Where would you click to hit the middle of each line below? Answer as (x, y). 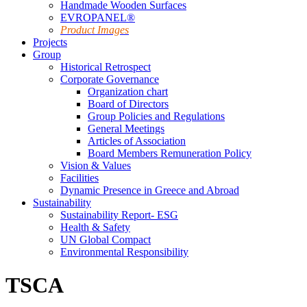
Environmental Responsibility (124, 252)
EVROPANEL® (98, 17)
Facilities (79, 178)
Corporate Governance (110, 79)
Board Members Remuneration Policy (170, 153)
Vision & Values (96, 165)
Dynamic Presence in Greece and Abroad (150, 190)
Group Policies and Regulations (156, 116)
